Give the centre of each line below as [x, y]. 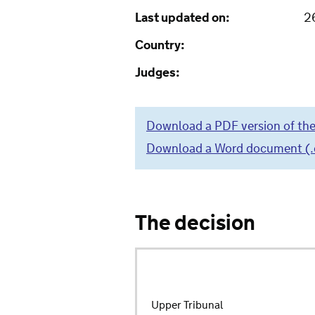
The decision [195, 224]
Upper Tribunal [187, 305]
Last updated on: [182, 18]
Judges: [157, 73]
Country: [160, 46]
